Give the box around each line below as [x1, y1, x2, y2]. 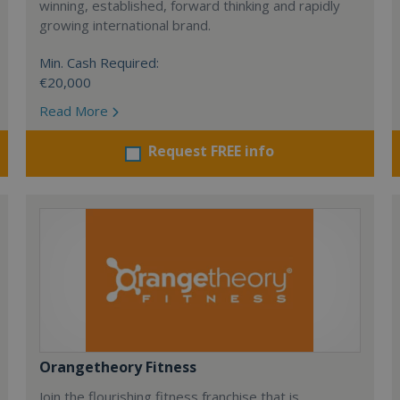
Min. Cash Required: [39, 54, 160, 71]
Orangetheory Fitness [39, 357, 197, 377]
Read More [39, 102, 112, 120]
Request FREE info [148, 141, 275, 161]
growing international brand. [39, 16, 212, 34]
